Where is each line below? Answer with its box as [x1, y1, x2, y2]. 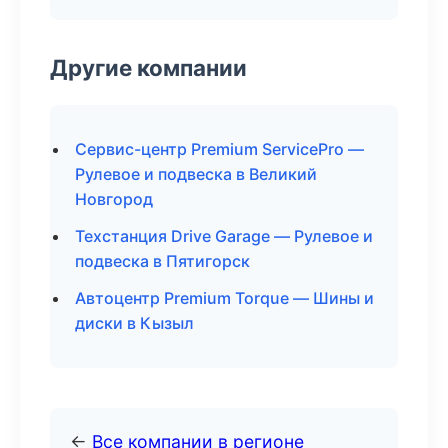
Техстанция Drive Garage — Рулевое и [75, 226, 373, 246]
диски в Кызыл [75, 313, 194, 333]
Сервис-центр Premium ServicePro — [75, 139, 364, 159]
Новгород [75, 189, 153, 209]
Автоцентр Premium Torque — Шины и [75, 288, 374, 308]
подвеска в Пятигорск [75, 251, 250, 271]
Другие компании [50, 54, 247, 81]
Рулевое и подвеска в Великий [75, 164, 317, 184]
